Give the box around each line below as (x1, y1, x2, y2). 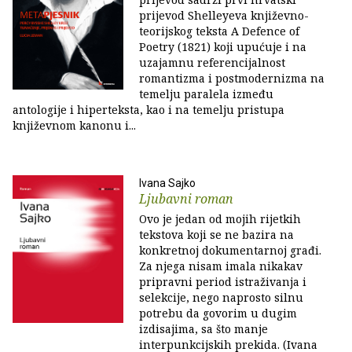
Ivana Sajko (139, 177, 196, 189)
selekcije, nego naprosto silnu (139, 290, 303, 305)
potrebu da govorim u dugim (139, 306, 297, 321)
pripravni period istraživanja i (139, 274, 306, 289)
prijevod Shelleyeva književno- (139, 8, 309, 23)
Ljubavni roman (139, 190, 233, 207)
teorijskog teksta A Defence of (139, 24, 299, 38)
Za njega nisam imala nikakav (139, 258, 302, 273)
